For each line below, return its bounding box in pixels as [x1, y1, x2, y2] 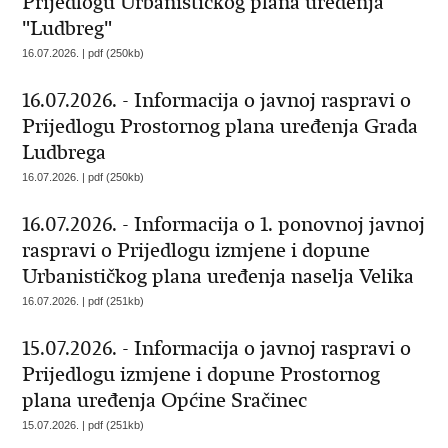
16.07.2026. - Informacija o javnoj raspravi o [22, 88, 412, 113]
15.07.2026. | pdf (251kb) [22, 419, 145, 431]
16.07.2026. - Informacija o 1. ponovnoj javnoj [22, 212, 426, 237]
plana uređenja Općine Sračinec [22, 388, 308, 413]
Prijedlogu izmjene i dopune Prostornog [22, 362, 381, 387]
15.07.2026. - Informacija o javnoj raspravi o [22, 336, 412, 361]
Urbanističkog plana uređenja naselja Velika [22, 264, 415, 289]
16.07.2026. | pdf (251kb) [22, 295, 145, 307]
